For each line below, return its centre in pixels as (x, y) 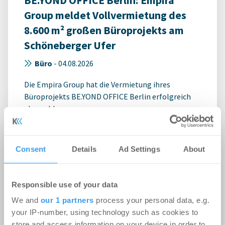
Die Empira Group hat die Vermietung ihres (97, 85)
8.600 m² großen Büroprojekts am (104, 31)
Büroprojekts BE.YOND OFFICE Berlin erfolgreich (107, 97)
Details (84, 149)
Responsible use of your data (65, 184)
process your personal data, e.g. (151, 200)
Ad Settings (139, 149)
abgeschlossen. (50, 109)
